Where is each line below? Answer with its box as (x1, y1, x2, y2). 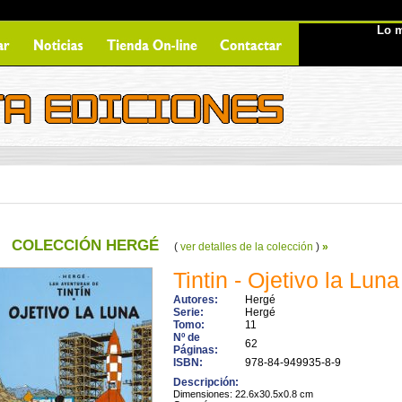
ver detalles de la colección (179, 240, 313, 253)
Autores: (172, 293, 218, 306)
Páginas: (172, 344, 218, 356)
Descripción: (172, 376, 239, 389)
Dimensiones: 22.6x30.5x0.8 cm (172, 389, 313, 399)
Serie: (172, 306, 204, 319)
